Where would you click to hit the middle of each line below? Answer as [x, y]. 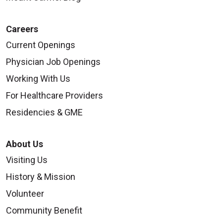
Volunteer [25, 193]
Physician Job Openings [53, 61]
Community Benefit [44, 210]
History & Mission [41, 176]
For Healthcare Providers [55, 95]
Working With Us [38, 78]
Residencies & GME [44, 112]
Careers [22, 29]
